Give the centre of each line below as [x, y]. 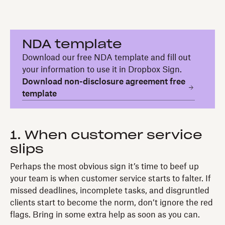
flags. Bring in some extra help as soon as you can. [105, 215]
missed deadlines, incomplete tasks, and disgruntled [110, 191]
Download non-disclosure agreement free [104, 82]
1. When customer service [106, 135]
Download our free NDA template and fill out [106, 58]
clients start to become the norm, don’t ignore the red [111, 203]
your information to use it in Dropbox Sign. [102, 70]
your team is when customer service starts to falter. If [110, 179]
